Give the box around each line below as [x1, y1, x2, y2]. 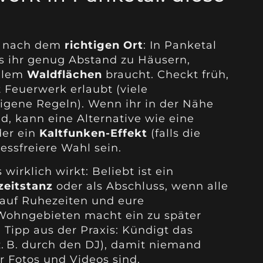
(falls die [147, 127, 201, 140]
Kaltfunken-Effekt [39, 127, 147, 140]
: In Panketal [143, 39, 217, 52]
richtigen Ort [64, 39, 143, 52]
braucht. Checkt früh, [102, 68, 229, 82]
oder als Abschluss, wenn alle [52, 179, 228, 193]
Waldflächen [26, 68, 102, 82]
